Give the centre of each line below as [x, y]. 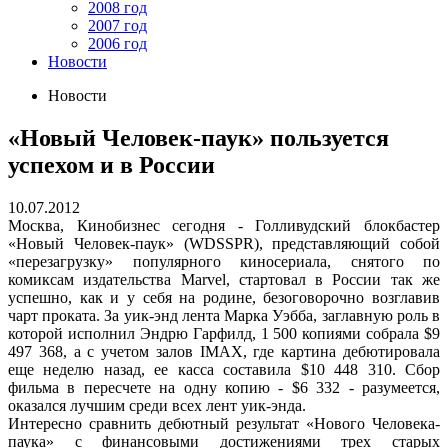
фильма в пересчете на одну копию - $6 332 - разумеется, [224, 387]
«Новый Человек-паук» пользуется [198, 137]
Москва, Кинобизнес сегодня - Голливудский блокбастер [224, 225]
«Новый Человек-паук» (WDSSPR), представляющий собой [224, 243]
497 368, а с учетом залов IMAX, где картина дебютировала [224, 351]
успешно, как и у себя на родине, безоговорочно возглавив [224, 297]
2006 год [117, 43]
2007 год [117, 25]
